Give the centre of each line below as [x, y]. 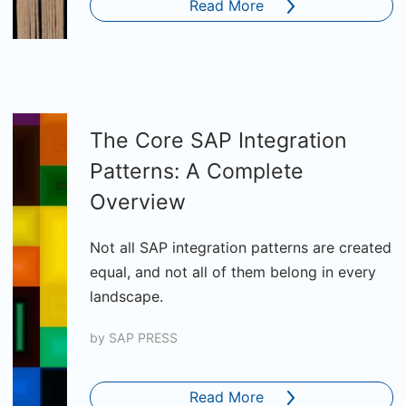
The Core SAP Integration [218, 140]
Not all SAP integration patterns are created [241, 247]
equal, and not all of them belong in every [233, 272]
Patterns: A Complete [197, 171]
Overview [138, 202]
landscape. [126, 296]
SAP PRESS [143, 338]
